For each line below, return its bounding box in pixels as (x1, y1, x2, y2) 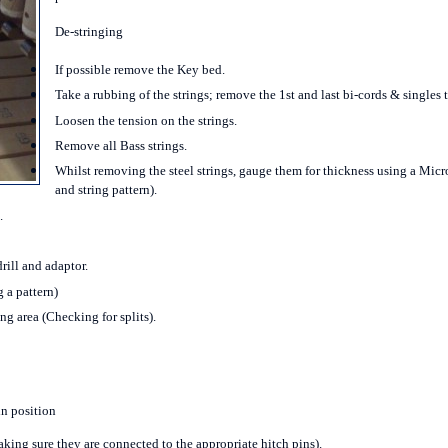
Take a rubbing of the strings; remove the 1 (54, 87, 286, 103)
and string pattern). (54, 182, 157, 198)
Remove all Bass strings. (54, 137, 187, 153)
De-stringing (54, 23, 123, 39)
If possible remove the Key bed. (54, 61, 225, 77)
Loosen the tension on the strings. (54, 112, 237, 128)
